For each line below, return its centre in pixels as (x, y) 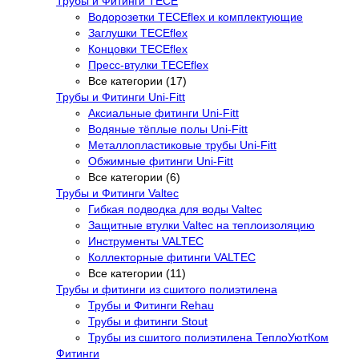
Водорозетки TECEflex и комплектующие (196, 16)
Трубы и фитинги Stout (148, 321)
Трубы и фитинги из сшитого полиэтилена (167, 289)
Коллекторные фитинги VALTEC (172, 257)
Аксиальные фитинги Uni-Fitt (163, 113)
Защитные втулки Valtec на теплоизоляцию (202, 225)
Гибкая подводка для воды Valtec (175, 209)
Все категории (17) (137, 81)
